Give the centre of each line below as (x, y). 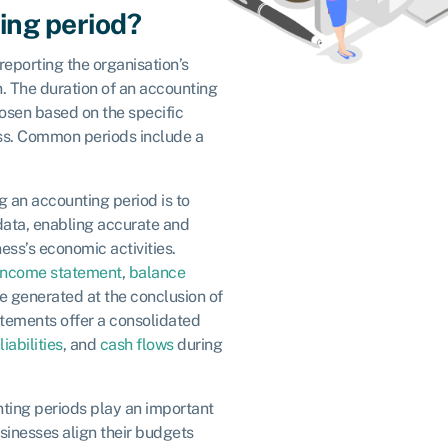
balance (156, 272)
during (197, 344)
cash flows (136, 344)
